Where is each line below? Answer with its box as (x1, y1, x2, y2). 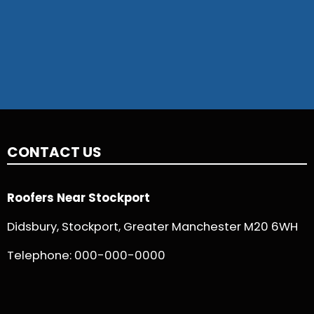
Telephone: (7, 247, 74, 264)
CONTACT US (7, 142, 102, 162)
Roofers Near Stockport (7, 190, 150, 207)
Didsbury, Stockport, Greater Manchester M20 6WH (7, 218, 298, 235)
